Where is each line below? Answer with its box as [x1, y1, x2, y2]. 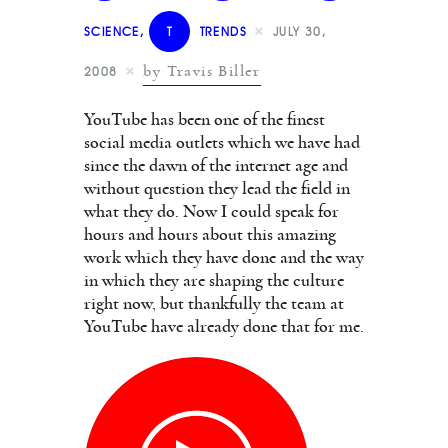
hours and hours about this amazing [84, 226, 336, 245]
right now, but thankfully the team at [84, 295, 344, 314]
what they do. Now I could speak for [84, 203, 339, 222]
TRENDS [199, 23, 248, 39]
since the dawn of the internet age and [84, 157, 348, 176]
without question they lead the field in [84, 180, 350, 199]
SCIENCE [84, 23, 140, 39]
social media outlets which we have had [84, 134, 360, 153]
